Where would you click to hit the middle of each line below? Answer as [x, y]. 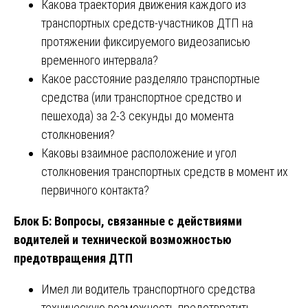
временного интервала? [100, 60]
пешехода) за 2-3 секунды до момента [137, 115]
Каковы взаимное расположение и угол [139, 153]
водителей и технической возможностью [123, 239]
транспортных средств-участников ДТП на [147, 23]
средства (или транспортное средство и [141, 97]
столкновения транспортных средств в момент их [165, 171]
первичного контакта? [95, 190]
